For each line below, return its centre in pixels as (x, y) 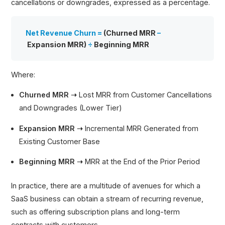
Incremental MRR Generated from (141, 128)
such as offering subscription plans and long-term (96, 211)
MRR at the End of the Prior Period (142, 162)
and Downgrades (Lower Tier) (71, 108)
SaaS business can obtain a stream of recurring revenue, (107, 198)
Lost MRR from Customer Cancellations (145, 95)
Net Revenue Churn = (65, 33)
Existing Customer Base (60, 141)
